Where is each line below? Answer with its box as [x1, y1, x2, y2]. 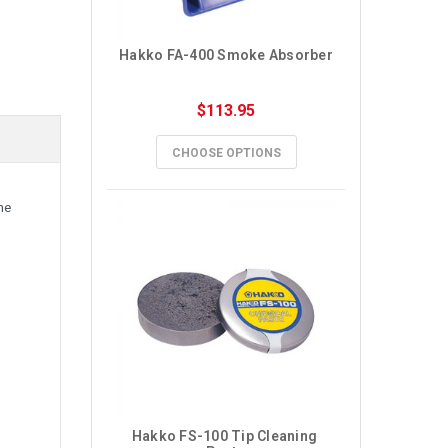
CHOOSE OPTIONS [171, 146, 281, 160]
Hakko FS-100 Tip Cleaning [131, 428, 317, 444]
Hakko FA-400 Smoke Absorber [119, 47, 333, 63]
